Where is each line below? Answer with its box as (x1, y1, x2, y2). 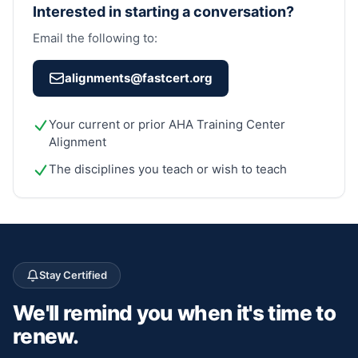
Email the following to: (33, 30, 157, 46)
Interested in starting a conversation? (33, 3, 294, 20)
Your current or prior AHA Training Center (49, 117, 285, 132)
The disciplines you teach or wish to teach (49, 161, 287, 177)
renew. (13, 324, 79, 348)
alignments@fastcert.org (65, 70, 213, 86)
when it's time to (173, 300, 336, 325)
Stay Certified (39, 268, 107, 281)
